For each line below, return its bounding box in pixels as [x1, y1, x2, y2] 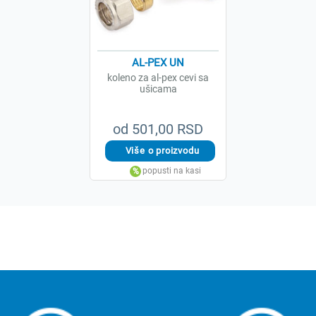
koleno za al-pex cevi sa [107, 72, 209, 83]
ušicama [139, 83, 177, 95]
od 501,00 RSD [113, 121, 203, 138]
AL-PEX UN [132, 56, 184, 69]
